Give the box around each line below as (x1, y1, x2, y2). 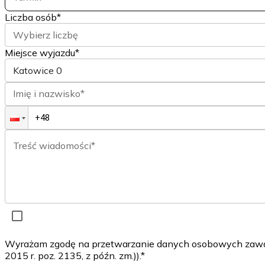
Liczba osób (5, 11, 57, 24)
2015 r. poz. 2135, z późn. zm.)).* (5, 250, 145, 262)
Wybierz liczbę (13, 29, 78, 41)
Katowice (13, 64, 54, 76)
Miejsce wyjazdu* (5, 47, 79, 59)
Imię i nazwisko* (13, 88, 85, 100)
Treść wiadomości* (13, 140, 95, 152)
